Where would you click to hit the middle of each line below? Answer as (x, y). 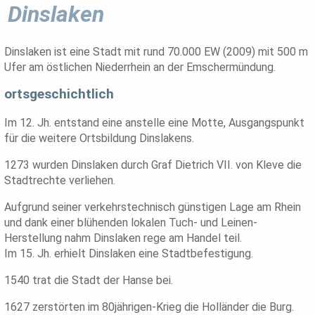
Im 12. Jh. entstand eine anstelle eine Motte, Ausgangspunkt (155, 123)
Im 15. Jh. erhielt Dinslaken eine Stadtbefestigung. (129, 254)
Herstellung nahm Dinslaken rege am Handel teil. (123, 238)
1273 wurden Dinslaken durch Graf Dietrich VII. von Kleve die (153, 165)
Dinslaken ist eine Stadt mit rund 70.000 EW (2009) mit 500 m (156, 51)
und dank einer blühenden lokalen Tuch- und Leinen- (131, 223)
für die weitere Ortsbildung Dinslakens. (99, 139)
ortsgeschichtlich (59, 94)
